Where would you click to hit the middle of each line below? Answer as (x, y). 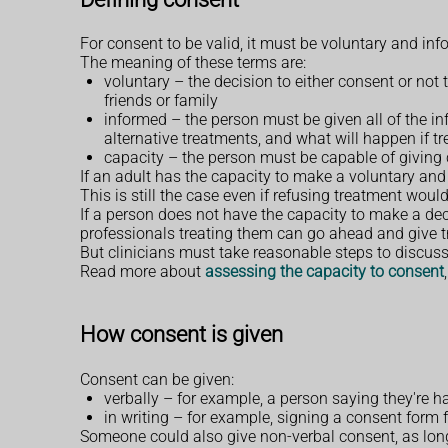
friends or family (161, 101)
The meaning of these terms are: (193, 63)
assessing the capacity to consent (324, 272)
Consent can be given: (157, 379)
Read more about (142, 272)
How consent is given (181, 334)
